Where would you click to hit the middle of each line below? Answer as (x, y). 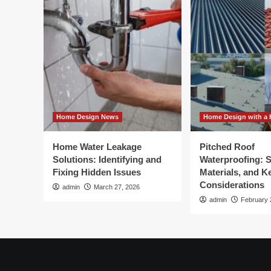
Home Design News (87, 117)
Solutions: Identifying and (107, 159)
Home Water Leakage (97, 147)
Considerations (232, 185)
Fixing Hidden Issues (97, 172)
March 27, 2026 (117, 187)
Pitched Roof (227, 147)
